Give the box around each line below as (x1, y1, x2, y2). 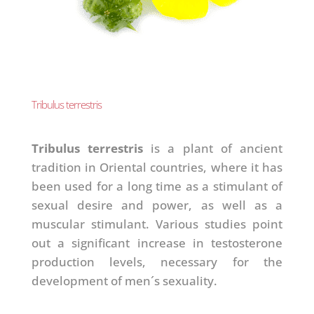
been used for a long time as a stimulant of (31, 177, 283, 194)
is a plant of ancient (143, 139, 283, 156)
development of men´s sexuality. (31, 272, 217, 289)
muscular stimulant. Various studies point (31, 215, 283, 232)
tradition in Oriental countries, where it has (31, 158, 283, 175)
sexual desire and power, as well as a (31, 196, 283, 213)
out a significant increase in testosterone (31, 234, 283, 251)
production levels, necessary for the (31, 253, 283, 270)
